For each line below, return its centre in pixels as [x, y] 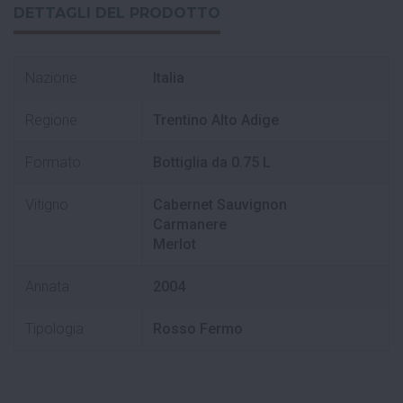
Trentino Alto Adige [216, 120]
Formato [53, 162]
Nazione [51, 77]
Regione [51, 120]
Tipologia [54, 328]
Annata [47, 286]
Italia [169, 77]
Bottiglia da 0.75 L [212, 162]
